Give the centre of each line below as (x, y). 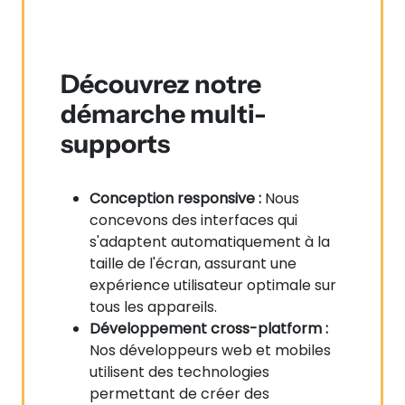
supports (115, 144)
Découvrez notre (161, 84)
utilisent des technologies (179, 372)
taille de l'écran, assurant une (193, 264)
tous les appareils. (153, 307)
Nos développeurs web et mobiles (210, 350)
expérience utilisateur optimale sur (213, 285)
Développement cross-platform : (209, 329)
